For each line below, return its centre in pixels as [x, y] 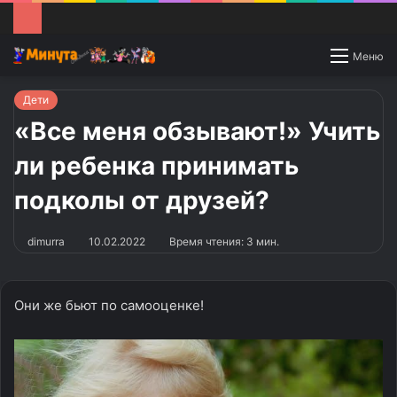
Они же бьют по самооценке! [109, 305]
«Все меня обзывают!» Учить [197, 131]
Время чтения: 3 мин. [223, 241]
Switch [340, 55]
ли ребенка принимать [156, 165]
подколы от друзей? [142, 200]
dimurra [46, 241]
